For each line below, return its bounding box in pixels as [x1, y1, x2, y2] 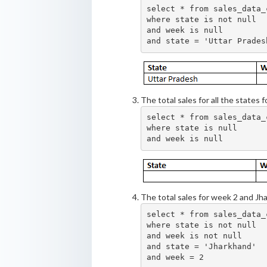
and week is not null [147, 231, 243, 241]
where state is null [147, 123, 238, 133]
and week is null [147, 26, 223, 35]
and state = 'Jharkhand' [147, 242, 257, 252]
